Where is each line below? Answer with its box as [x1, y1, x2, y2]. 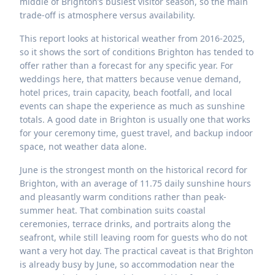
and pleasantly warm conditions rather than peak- [20, 191, 227, 203]
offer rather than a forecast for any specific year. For [20, 60, 233, 72]
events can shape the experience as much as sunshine [20, 100, 245, 112]
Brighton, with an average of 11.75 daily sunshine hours [20, 177, 251, 190]
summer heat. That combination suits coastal [20, 204, 206, 217]
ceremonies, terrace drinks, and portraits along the [20, 218, 231, 230]
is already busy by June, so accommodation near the [20, 258, 234, 271]
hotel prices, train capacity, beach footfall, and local [20, 87, 232, 99]
